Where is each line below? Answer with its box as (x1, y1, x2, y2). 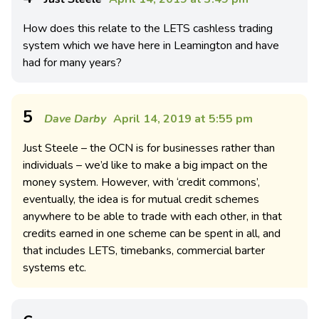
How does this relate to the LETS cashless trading (23, 20, 273, 36)
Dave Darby (44, 110, 106, 127)
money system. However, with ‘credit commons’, (23, 174, 260, 190)
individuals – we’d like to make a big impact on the (23, 157, 268, 173)
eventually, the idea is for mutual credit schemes (23, 191, 259, 207)
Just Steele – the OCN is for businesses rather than (23, 140, 275, 156)
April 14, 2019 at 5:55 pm (113, 110, 253, 127)
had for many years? (23, 54, 122, 70)
